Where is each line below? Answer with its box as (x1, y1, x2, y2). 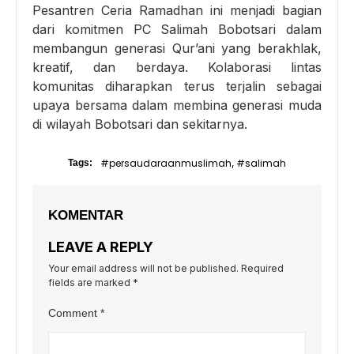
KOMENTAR (48, 207, 123, 223)
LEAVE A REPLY (48, 238, 153, 255)
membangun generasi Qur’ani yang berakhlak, (32, 40, 322, 56)
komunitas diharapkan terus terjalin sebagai (32, 77, 322, 94)
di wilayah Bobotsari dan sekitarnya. (32, 115, 247, 132)
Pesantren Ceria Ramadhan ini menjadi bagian (32, 2, 322, 18)
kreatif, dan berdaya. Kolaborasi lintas (32, 58, 322, 75)
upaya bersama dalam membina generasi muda (32, 96, 322, 113)
